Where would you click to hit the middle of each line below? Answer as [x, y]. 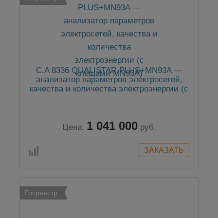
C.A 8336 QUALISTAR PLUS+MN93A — [109, 70]
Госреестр [41, 193]
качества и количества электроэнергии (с [109, 89]
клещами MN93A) [109, 98]
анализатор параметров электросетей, [109, 80]
